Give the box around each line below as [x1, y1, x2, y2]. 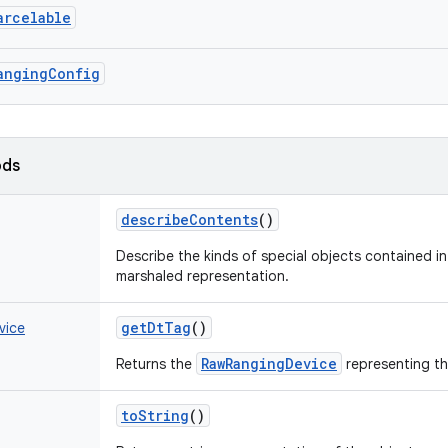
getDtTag [121, 318, 191, 337]
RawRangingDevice [201, 354, 337, 373]
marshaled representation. [116, 267, 289, 285]
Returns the [116, 355, 196, 373]
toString [121, 406, 189, 425]
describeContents [121, 210, 258, 229]
